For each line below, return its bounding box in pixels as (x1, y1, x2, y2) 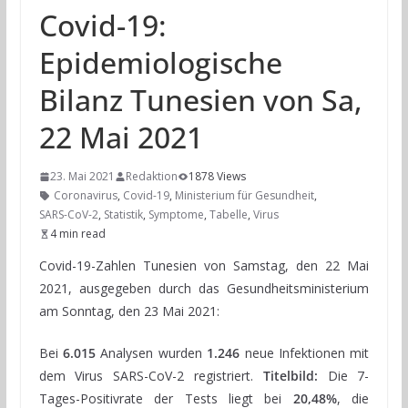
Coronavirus (53, 188, 117, 204)
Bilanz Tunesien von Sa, (38, 80, 362, 120)
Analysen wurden (96, 344, 208, 362)
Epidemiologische (38, 43, 282, 83)
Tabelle (209, 207, 248, 223)
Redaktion (125, 168, 178, 185)
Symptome (148, 207, 204, 223)
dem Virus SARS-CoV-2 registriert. (38, 367, 263, 385)
